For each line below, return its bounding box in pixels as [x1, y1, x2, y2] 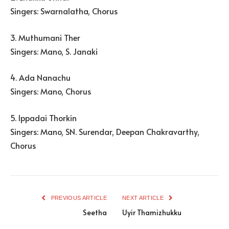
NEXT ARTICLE [122, 195, 166, 201]
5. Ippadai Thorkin [10, 112, 77, 124]
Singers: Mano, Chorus [10, 85, 91, 97]
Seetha [83, 208, 107, 218]
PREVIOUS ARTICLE [49, 195, 107, 201]
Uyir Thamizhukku [122, 208, 181, 218]
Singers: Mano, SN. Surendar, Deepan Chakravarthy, [10, 126, 199, 138]
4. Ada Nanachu [10, 72, 71, 83]
